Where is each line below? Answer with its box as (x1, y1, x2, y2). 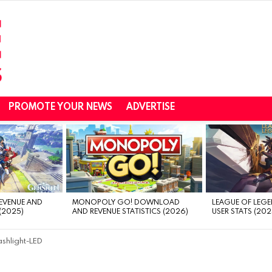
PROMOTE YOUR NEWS (8, 100, 112, 113)
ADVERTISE (126, 100, 175, 113)
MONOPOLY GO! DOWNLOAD (72, 197, 180, 207)
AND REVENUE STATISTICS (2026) (72, 206, 188, 216)
